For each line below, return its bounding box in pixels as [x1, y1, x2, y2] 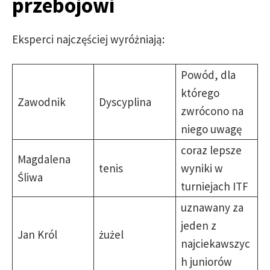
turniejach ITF [181, 179, 248, 193]
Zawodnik [17, 95, 66, 109]
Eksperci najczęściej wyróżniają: [12, 32, 165, 46]
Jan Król [17, 227, 57, 242]
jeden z [181, 218, 216, 233]
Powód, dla [181, 67, 236, 82]
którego [181, 86, 219, 100]
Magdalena [17, 152, 71, 166]
